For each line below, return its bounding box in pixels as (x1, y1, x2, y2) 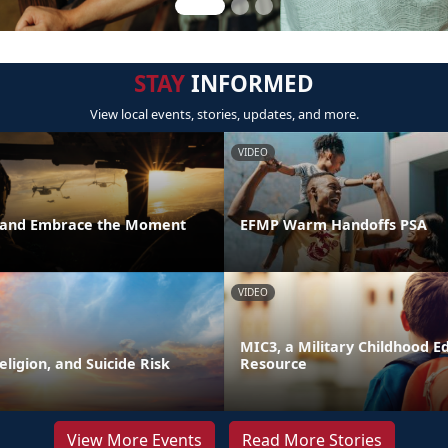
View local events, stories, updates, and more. (89, 104, 359, 123)
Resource (240, 354, 307, 374)
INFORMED (185, 67, 314, 99)
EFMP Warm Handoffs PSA (240, 214, 427, 234)
